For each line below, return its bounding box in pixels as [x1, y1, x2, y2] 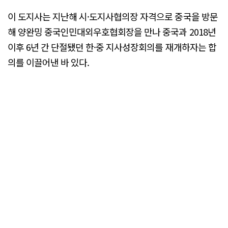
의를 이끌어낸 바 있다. [8, 55, 90, 69]
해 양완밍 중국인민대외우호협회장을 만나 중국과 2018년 [8, 24, 216, 38]
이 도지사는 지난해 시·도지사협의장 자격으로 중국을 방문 [8, 9, 218, 23]
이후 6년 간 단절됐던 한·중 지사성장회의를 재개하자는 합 [8, 40, 216, 53]
